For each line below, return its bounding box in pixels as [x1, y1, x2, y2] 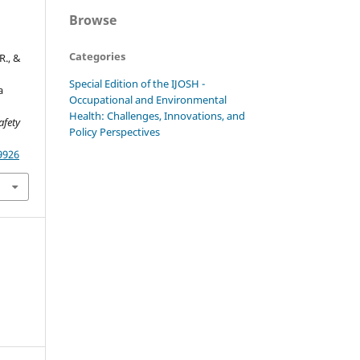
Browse [69, 10, 117, 29]
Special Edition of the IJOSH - [69, 76, 205, 91]
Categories [69, 48, 125, 63]
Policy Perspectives [69, 124, 160, 139]
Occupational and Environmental [69, 92, 227, 107]
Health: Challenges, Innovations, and [69, 108, 245, 123]
